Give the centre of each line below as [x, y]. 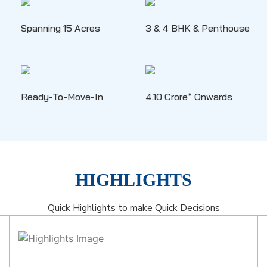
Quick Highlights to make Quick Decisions [133, 208]
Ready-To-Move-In [62, 97]
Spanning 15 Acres [60, 28]
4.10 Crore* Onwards [189, 97]
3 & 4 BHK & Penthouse [198, 28]
